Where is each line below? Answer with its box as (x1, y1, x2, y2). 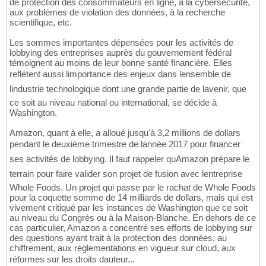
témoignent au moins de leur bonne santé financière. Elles (9, 58, 232, 68)
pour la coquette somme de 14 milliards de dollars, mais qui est (9, 192, 253, 203)
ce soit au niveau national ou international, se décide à (9, 97, 217, 108)
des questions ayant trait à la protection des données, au (9, 233, 227, 243)
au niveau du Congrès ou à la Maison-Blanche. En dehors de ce (9, 213, 256, 223)
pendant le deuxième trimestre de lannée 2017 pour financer (9, 139, 240, 150)
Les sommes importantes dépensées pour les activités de (9, 37, 233, 48)
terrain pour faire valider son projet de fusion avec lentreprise (9, 169, 242, 179)
